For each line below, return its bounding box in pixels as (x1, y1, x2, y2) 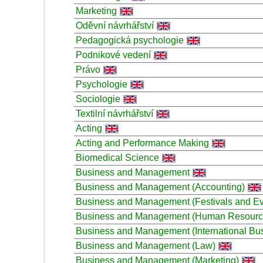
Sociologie (76, 93, 120, 104)
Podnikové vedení (76, 49, 151, 60)
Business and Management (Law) (76, 240, 215, 251)
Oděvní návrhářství (76, 20, 154, 31)
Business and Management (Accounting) (76, 181, 245, 192)
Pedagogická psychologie (76, 35, 184, 45)
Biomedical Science (76, 152, 159, 163)
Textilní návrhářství (76, 108, 153, 119)
